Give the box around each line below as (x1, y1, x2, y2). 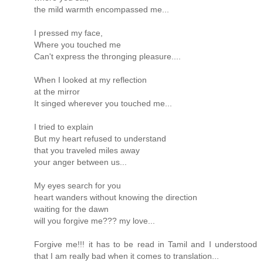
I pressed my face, (34, 28, 103, 38)
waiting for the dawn (34, 204, 109, 214)
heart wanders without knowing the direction (34, 193, 197, 203)
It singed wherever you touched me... (34, 99, 172, 109)
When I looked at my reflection (34, 75, 147, 85)
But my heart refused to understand (34, 134, 166, 144)
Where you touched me (34, 40, 121, 50)
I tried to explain (34, 122, 93, 132)
